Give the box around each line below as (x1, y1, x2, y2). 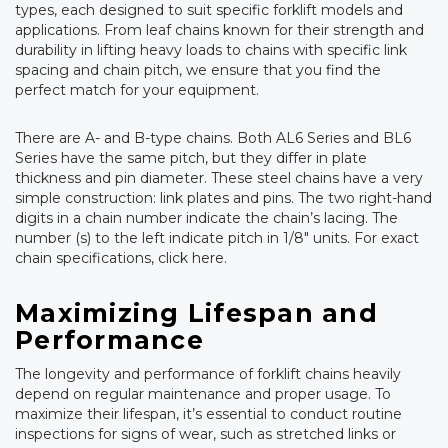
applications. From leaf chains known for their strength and (15, 21, 424, 39)
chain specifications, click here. (15, 249, 227, 267)
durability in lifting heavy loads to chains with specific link (15, 41, 407, 59)
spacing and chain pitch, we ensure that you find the (15, 61, 381, 79)
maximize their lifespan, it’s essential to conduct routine (15, 405, 402, 423)
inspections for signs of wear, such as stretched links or (15, 425, 396, 443)
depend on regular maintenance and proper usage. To (15, 385, 391, 403)
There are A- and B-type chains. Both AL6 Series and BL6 (15, 129, 411, 147)
